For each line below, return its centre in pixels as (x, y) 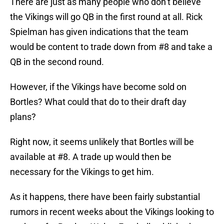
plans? (23, 117)
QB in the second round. (57, 62)
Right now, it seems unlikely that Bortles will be (102, 142)
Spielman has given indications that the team (99, 32)
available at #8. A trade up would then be (91, 157)
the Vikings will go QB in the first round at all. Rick (106, 17)
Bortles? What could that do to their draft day (98, 102)
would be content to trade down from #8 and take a (111, 47)
